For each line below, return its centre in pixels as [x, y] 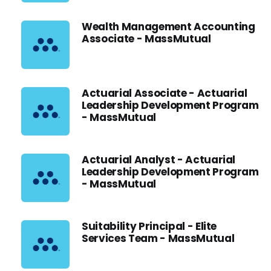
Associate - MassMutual [146, 39]
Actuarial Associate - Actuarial [165, 93]
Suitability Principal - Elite [149, 226]
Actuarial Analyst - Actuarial [159, 160]
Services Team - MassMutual [158, 238]
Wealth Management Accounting [168, 27]
